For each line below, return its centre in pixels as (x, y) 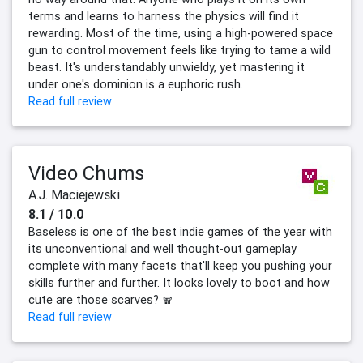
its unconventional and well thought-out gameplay (162, 249)
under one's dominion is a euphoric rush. (136, 85)
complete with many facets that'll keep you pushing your (180, 266)
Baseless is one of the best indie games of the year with (180, 232)
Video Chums (86, 173)
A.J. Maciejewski (74, 195)
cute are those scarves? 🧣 (101, 300)
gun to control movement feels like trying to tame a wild (179, 51)
